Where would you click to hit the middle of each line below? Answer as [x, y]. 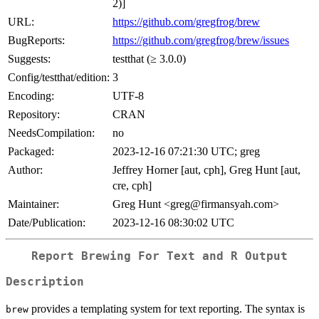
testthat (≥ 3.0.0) [149, 58]
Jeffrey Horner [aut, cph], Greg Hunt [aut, [206, 169]
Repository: [34, 114]
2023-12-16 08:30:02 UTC [173, 222]
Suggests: [29, 58]
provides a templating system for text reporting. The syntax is [167, 309]
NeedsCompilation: [51, 132]
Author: [25, 169]
